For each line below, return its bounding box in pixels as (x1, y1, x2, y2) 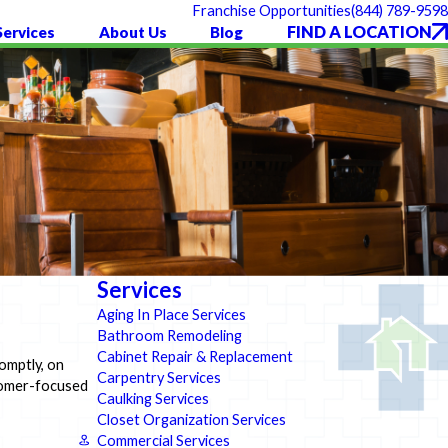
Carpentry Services (97, 368, 222, 386)
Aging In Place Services (97, 305, 247, 323)
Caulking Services (97, 389, 210, 407)
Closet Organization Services (97, 410, 287, 428)
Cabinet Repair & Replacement (97, 347, 294, 365)
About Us (98, 23, 167, 41)
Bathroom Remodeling (97, 326, 243, 344)
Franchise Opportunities (192, 2, 351, 19)
